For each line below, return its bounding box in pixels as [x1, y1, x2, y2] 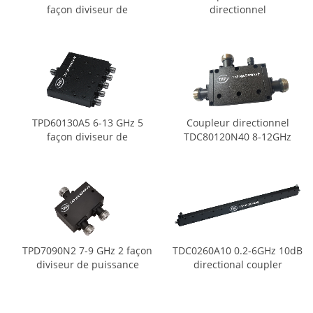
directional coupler [193, 257, 282, 271]
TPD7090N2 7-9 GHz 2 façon [22, 243, 153, 257]
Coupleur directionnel [186, 116, 289, 130]
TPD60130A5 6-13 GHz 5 [31, 116, 143, 130]
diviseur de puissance [36, 257, 139, 271]
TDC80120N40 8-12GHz [184, 130, 292, 144]
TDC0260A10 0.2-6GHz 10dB [173, 243, 303, 257]
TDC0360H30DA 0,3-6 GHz [177, 16, 298, 30]
